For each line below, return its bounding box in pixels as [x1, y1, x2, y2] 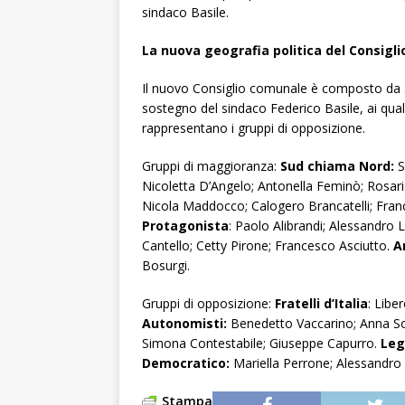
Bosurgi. [142, 257, 190, 275]
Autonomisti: [142, 315, 227, 333]
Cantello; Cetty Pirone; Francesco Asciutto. [142, 237, 393, 255]
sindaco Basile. [142, 4, 229, 22]
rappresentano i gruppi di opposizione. [142, 119, 365, 137]
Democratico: [142, 354, 230, 372]
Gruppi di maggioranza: [142, 157, 280, 175]
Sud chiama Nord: [280, 157, 398, 175]
